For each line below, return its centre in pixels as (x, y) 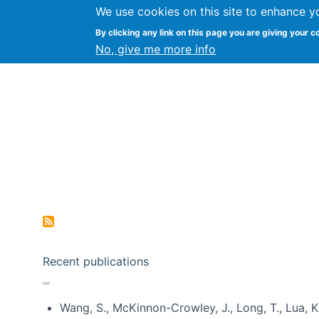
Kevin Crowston (136, 36)
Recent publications (96, 261)
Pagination (67, 183)
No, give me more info (156, 49)
